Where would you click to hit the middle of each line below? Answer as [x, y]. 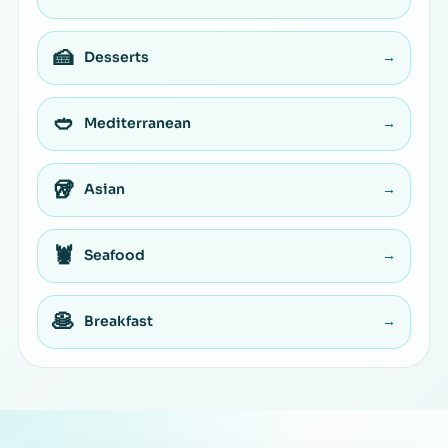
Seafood [114, 255]
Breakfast [118, 321]
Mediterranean [137, 123]
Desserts [116, 57]
